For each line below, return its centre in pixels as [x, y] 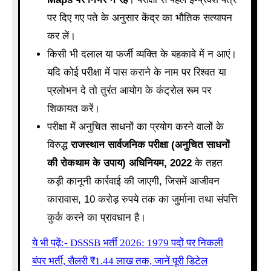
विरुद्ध [59, 145]
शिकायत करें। [74, 108]
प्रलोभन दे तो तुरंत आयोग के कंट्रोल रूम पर [129, 90]
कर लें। [62, 36]
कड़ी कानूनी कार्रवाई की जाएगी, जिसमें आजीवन [134, 181]
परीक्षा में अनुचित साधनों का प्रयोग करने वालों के [136, 126]
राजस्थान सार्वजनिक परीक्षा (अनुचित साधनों [151, 145]
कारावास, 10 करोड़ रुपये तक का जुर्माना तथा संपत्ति [142, 199]
